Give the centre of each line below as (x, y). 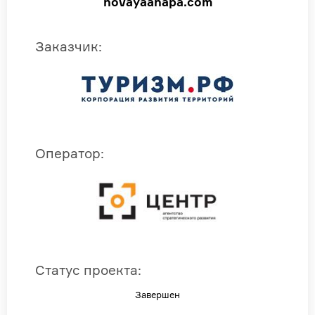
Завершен (157, 295)
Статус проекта (86, 270)
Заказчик (67, 47)
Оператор (68, 154)
